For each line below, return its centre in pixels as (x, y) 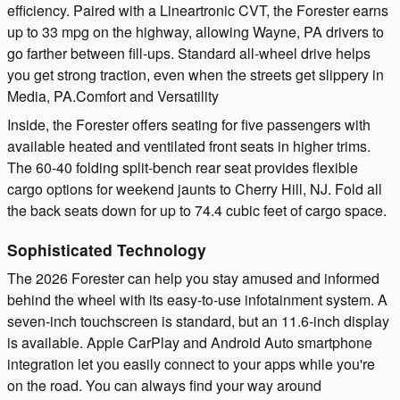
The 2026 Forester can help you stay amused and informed (193, 279)
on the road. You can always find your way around (164, 386)
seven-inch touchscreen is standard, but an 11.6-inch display (198, 321)
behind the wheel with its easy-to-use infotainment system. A (197, 300)
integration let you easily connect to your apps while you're (191, 364)
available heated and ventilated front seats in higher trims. (189, 146)
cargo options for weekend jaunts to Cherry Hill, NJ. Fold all (195, 188)
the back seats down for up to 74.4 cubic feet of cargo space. (197, 210)
